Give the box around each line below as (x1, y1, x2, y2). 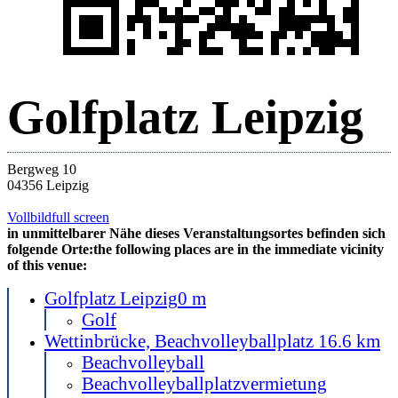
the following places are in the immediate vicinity (93, 242, 384, 257)
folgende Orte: (7, 242, 93, 257)
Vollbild (7, 210, 52, 225)
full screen (52, 210, 109, 225)
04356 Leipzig (7, 178, 89, 193)
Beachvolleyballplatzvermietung (82, 373, 327, 394)
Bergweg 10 (7, 162, 80, 177)
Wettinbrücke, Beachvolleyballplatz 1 (44, 330, 328, 351)
